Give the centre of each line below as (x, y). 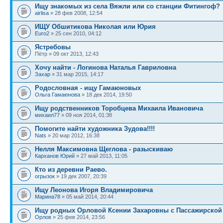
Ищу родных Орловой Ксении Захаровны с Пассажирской (128, 210)
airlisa (42, 13)
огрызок (45, 176)
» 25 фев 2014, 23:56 (78, 217)
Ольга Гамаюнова (57, 95)
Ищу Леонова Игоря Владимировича (94, 190)
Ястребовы (53, 47)
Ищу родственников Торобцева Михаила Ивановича (119, 108)
